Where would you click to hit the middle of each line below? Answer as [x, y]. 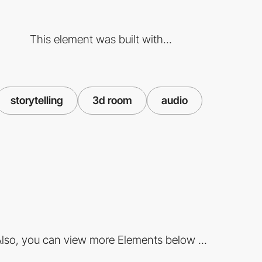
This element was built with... [101, 39]
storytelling [37, 100]
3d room [112, 100]
